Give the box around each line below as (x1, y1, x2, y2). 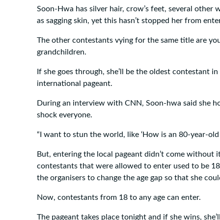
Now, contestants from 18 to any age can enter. (37, 193, 201, 201)
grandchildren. (37, 48, 86, 56)
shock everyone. (37, 110, 92, 119)
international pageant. (37, 79, 112, 87)
